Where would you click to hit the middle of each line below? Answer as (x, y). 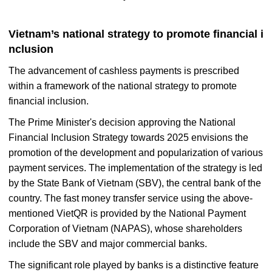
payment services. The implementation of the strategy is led (135, 168)
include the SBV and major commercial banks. (108, 243)
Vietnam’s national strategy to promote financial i (136, 34)
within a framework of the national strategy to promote (123, 86)
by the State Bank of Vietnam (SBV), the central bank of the (135, 183)
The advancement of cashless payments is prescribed (124, 70)
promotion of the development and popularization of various (136, 152)
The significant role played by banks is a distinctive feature (134, 265)
